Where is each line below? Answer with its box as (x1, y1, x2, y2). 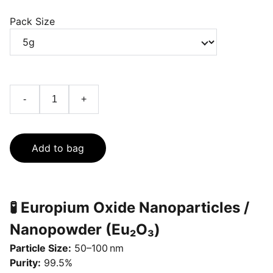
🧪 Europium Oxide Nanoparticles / (10, 199, 249, 216)
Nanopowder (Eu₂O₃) (10, 221, 160, 238)
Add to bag (32, 142, 84, 154)
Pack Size (10, 15, 55, 27)
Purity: (10, 257, 41, 269)
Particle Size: (10, 242, 71, 254)
